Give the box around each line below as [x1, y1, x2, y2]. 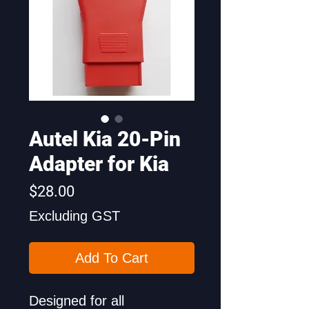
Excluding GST [29, 208, 120, 224]
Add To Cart [75, 250, 148, 266]
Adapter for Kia [29, 152, 169, 177]
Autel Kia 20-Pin [29, 127, 181, 152]
